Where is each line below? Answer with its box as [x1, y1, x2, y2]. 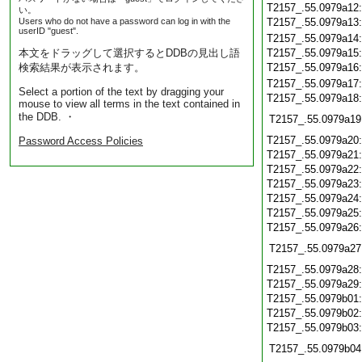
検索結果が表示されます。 [19, 61, 145, 74]
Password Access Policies [19, 135, 143, 147]
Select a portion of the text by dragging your [19, 86, 224, 98]
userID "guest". [19, 26, 78, 36]
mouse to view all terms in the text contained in [19, 98, 240, 110]
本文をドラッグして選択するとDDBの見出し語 [19, 47, 240, 59]
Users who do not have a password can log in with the [19, 16, 230, 26]
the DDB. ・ [19, 111, 75, 123]
